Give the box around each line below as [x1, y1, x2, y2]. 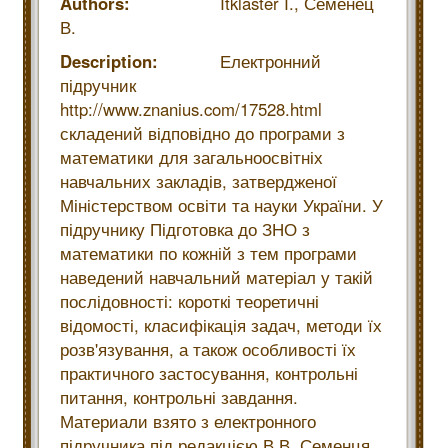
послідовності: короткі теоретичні [60, 289, 319, 313]
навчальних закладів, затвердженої [60, 169, 337, 193]
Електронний [220, 49, 321, 73]
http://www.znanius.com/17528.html [60, 97, 322, 121]
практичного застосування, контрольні [60, 361, 358, 385]
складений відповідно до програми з [60, 121, 345, 145]
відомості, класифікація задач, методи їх [60, 313, 382, 337]
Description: [60, 49, 158, 73]
